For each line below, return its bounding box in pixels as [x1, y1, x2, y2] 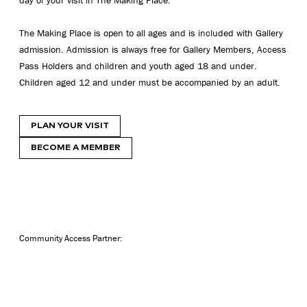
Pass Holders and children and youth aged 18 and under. [19, 60, 257, 73]
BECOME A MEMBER [31, 143, 121, 153]
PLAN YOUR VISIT [31, 121, 109, 131]
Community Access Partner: [19, 232, 122, 245]
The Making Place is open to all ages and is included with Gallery [19, 27, 283, 40]
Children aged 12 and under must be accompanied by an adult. [19, 76, 280, 89]
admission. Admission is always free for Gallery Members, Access [19, 43, 286, 56]
